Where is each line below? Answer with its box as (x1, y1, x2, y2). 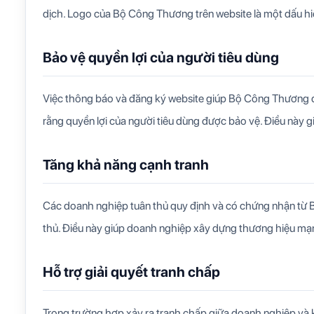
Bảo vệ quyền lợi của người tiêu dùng (43, 49, 279, 67)
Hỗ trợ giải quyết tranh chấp (43, 264, 220, 281)
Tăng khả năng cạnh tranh (43, 156, 209, 174)
